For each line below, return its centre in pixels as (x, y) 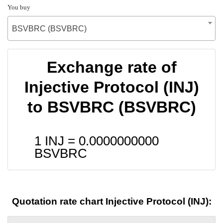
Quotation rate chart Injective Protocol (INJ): (111, 202)
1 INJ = (56, 141)
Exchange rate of (111, 67)
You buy (19, 7)
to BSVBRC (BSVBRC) (111, 107)
